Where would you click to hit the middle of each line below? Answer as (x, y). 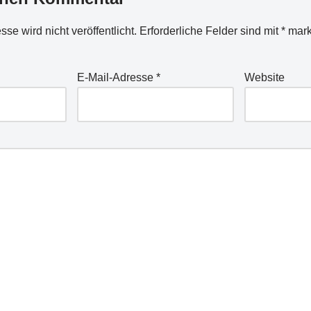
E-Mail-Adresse (116, 77)
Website (265, 77)
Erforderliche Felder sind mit (210, 31)
